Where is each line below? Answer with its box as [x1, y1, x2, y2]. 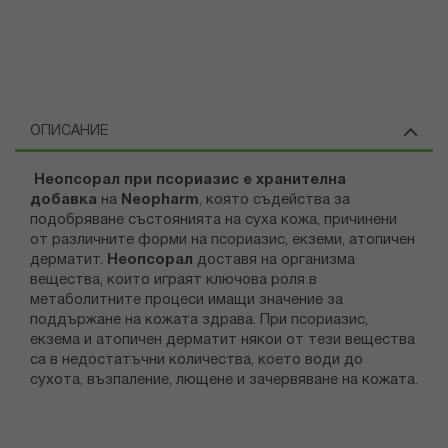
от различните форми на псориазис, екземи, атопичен [30, 233, 415, 248]
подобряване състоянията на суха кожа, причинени [30, 213, 397, 228]
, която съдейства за [199, 193, 350, 208]
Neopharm [121, 193, 199, 208]
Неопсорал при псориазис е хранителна [30, 173, 346, 188]
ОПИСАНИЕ [30, 125, 108, 139]
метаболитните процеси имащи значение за [30, 293, 343, 308]
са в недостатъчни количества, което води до [30, 353, 363, 368]
